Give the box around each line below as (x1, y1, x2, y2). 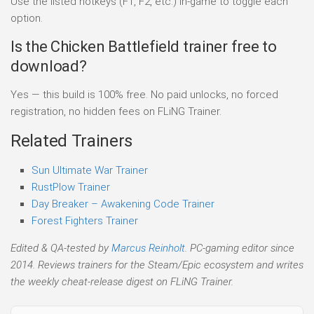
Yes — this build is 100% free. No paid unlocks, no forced (11, 88, 278, 101)
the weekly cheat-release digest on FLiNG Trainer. (11, 275, 233, 288)
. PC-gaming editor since (185, 241, 294, 254)
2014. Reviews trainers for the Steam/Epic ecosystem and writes (11, 258, 303, 271)
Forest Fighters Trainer (32, 214, 138, 227)
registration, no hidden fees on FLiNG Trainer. (11, 104, 221, 118)
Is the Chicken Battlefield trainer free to (11, 37, 277, 55)
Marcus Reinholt (111, 241, 185, 254)
